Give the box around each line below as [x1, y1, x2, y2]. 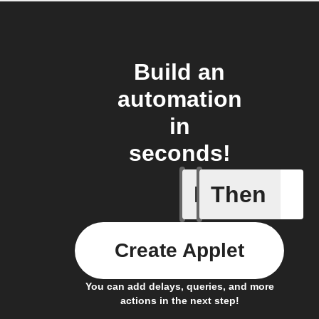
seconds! [128, 140, 231, 166]
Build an [134, 59, 225, 85]
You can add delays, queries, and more [85, 281, 274, 292]
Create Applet [115, 239, 244, 261]
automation [117, 86, 242, 112]
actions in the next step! [120, 295, 239, 306]
